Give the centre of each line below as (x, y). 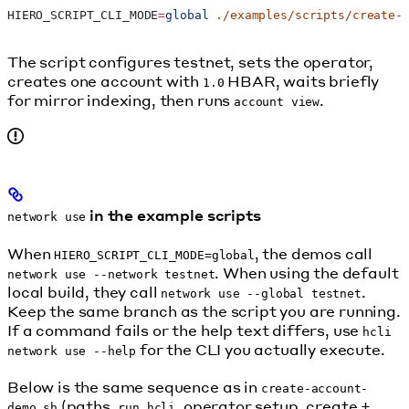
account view (277, 102)
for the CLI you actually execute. (261, 349)
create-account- (315, 388)
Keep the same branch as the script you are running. (204, 310)
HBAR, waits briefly (302, 81)
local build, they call (84, 291)
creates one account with (105, 81)
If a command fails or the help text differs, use (185, 330)
